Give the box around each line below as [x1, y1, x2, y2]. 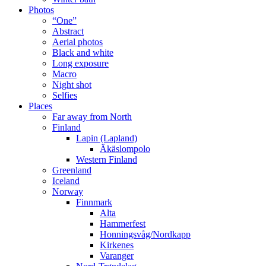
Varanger [100, 250, 134, 261]
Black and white [52, 47, 113, 58]
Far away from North [52, 111, 132, 122]
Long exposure [52, 58, 109, 68]
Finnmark [76, 197, 112, 207]
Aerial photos [52, 36, 103, 47]
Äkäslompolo [100, 143, 150, 154]
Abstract [52, 26, 84, 36]
